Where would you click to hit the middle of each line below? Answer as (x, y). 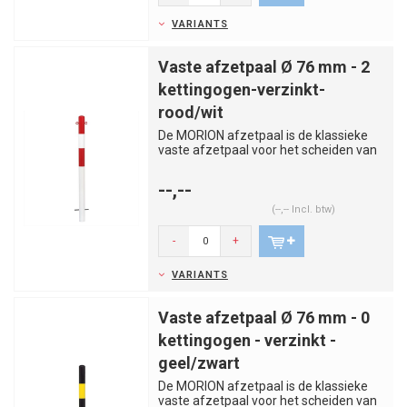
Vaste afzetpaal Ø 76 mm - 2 (264, 67)
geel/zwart (199, 363)
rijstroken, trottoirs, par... (227, 164)
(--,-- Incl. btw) (303, 209)
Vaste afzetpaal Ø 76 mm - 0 (264, 318)
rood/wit (191, 112)
